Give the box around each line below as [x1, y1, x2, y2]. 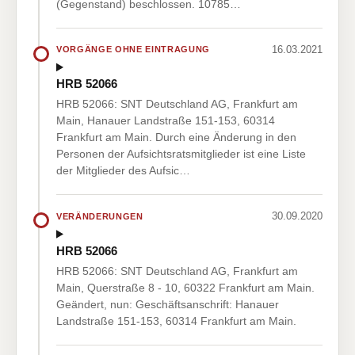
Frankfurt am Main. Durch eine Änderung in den [56, 131, 296, 144]
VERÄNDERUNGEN [56, 211, 143, 221]
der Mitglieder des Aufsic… [56, 164, 190, 177]
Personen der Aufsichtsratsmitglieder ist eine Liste [56, 147, 306, 161]
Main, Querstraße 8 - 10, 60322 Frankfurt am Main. [56, 281, 315, 294]
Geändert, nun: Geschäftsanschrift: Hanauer [56, 297, 279, 311]
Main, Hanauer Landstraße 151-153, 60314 [56, 114, 275, 128]
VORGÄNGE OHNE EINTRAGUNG [56, 44, 210, 55]
